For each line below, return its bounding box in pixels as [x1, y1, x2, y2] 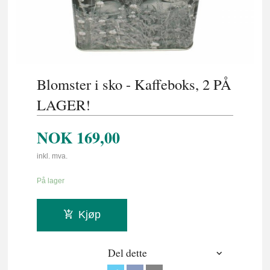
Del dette [107, 246, 147, 260]
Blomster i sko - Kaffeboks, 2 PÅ [37, 74, 232, 94]
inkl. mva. [37, 152, 68, 161]
